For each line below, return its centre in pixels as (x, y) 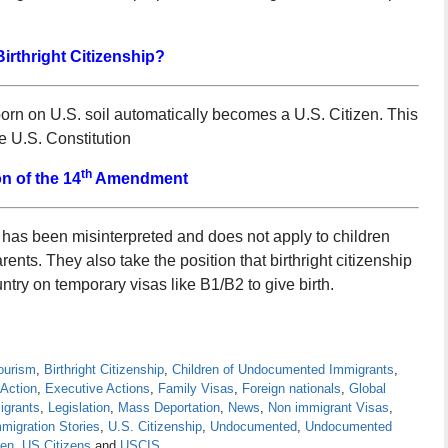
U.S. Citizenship (155, 426)
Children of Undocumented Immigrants (283, 369)
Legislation (79, 407)
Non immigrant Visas (328, 407)
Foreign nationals (291, 388)
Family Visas (196, 388)
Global (367, 388)
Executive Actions (97, 388)
